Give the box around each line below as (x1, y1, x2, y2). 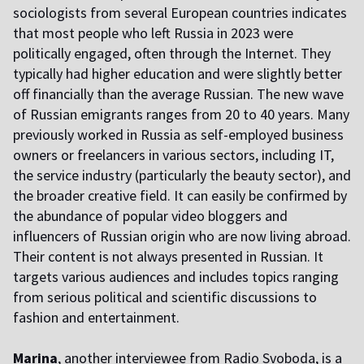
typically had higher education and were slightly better (13, 64, 342, 84)
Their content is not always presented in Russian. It (13, 247, 323, 266)
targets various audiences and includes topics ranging (13, 267, 339, 287)
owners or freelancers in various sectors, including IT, (13, 145, 334, 165)
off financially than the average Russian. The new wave (13, 84, 344, 104)
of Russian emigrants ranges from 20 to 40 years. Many (13, 105, 349, 124)
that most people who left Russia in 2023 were (13, 24, 293, 43)
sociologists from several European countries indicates (13, 3, 347, 23)
